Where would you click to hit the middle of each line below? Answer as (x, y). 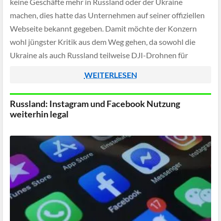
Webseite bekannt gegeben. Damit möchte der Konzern (103, 29)
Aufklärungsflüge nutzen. (53, 69)
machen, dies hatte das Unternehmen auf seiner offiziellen (107, 15)
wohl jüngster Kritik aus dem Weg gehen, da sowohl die (103, 42)
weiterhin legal (39, 114)
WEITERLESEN (110, 75)
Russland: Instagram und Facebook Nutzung (95, 104)
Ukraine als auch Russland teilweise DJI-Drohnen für (99, 55)
